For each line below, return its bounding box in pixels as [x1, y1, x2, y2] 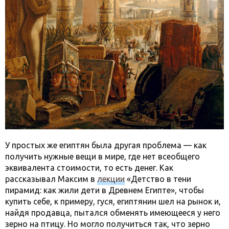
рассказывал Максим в [5, 174, 97, 184]
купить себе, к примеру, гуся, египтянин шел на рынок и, [5, 196, 221, 206]
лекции [97, 174, 125, 184]
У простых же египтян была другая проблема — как [5, 140, 207, 150]
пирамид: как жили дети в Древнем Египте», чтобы [5, 185, 204, 195]
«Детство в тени [125, 174, 191, 184]
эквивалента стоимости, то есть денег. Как [5, 163, 173, 172]
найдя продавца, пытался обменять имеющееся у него [5, 208, 220, 217]
